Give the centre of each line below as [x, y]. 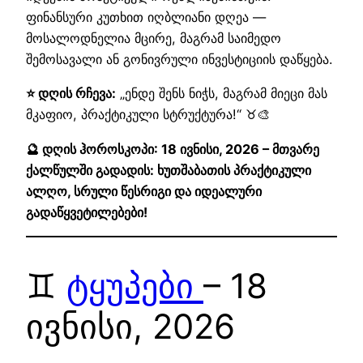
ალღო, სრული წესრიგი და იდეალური [144, 191]
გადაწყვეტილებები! [87, 212]
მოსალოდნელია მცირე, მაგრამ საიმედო [154, 38]
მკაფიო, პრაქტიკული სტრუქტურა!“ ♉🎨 [148, 115]
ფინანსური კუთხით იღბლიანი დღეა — [146, 17]
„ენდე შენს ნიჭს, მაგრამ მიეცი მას [222, 94]
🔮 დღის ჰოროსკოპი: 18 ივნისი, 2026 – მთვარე [173, 149]
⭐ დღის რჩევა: [71, 94]
